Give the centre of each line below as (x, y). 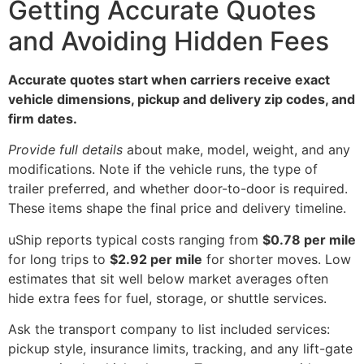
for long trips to (59, 259)
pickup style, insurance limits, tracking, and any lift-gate (180, 349)
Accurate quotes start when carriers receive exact (169, 80)
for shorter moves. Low (277, 259)
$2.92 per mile (156, 259)
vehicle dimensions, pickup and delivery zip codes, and (182, 100)
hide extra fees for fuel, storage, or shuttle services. (167, 298)
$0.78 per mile (309, 239)
